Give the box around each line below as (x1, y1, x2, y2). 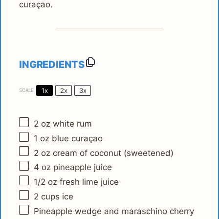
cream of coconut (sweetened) (50, 148, 174, 158)
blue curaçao (49, 133, 103, 143)
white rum (50, 118, 92, 129)
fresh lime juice (57, 177, 119, 187)
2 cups (34, 192, 60, 202)
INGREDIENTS (19, 59, 85, 71)
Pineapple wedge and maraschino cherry (34, 206, 195, 217)
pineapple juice (51, 162, 112, 173)
